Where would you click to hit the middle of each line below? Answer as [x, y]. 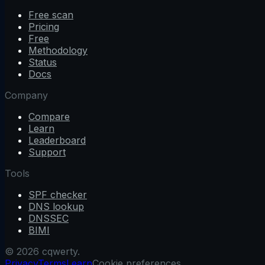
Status [43, 62]
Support [47, 152]
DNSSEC [49, 218]
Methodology [58, 50]
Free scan [51, 14]
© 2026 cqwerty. [42, 251]
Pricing [44, 26]
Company [26, 95]
